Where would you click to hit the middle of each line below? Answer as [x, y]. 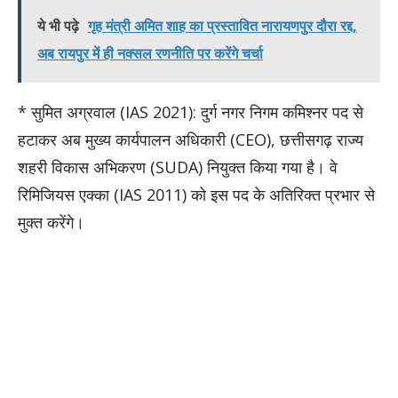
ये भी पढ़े [58, 25]
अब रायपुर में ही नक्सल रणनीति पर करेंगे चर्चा [150, 53]
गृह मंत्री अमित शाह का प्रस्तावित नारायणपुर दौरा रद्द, [223, 25]
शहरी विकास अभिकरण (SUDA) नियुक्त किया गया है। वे [178, 167]
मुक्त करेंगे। [51, 222]
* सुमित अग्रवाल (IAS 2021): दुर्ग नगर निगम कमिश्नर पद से [191, 111]
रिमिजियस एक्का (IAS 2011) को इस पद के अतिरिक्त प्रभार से [196, 194]
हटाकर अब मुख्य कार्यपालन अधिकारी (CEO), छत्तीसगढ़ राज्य [191, 139]
